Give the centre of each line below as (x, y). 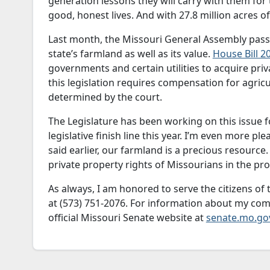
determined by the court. (105, 97)
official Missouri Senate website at (127, 218)
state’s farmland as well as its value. (130, 54)
